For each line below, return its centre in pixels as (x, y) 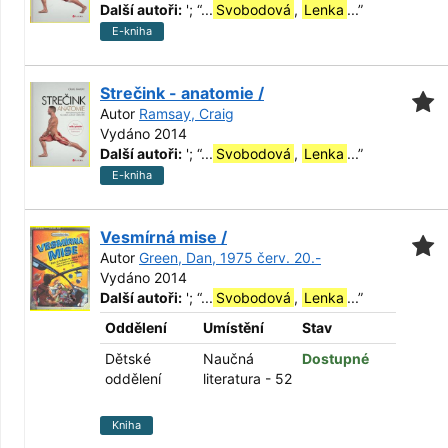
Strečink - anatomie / (182, 93)
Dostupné (335, 358)
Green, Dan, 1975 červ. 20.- (230, 257)
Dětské (128, 358)
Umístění (233, 327)
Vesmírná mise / (163, 237)
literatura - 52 (247, 378)
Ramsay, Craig (186, 113)
